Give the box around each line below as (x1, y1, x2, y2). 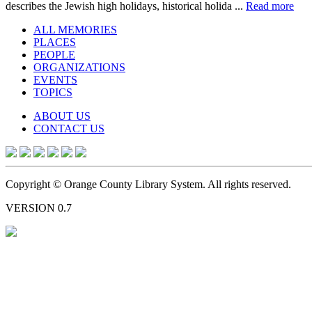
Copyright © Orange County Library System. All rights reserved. (6, 178, 291, 190)
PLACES (33, 36, 76, 48)
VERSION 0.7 (6, 201, 72, 214)
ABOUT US (33, 109, 91, 122)
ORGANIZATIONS (33, 61, 125, 73)
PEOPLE (33, 48, 75, 61)
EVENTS (33, 73, 77, 86)
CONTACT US (33, 122, 104, 134)
